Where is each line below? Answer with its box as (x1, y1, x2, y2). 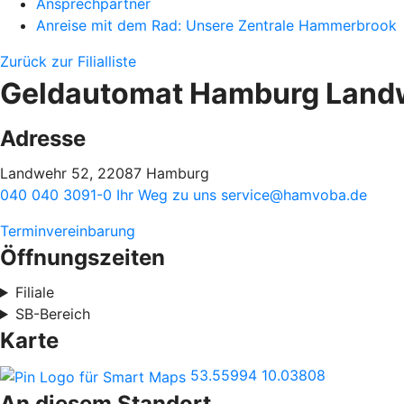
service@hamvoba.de (221, 186, 367, 204)
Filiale (14, 283, 54, 301)
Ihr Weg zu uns (116, 186, 221, 204)
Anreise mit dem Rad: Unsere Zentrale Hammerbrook (36, 16, 397, 34)
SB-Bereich (14, 305, 90, 323)
